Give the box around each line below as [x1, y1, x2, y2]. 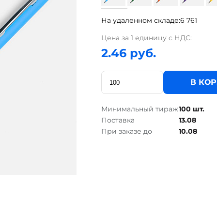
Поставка [101, 116, 135, 124]
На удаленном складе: [101, 16, 180, 25]
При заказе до [101, 127, 152, 136]
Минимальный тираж [101, 105, 178, 113]
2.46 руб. [101, 46, 156, 60]
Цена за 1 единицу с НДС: [101, 33, 192, 42]
